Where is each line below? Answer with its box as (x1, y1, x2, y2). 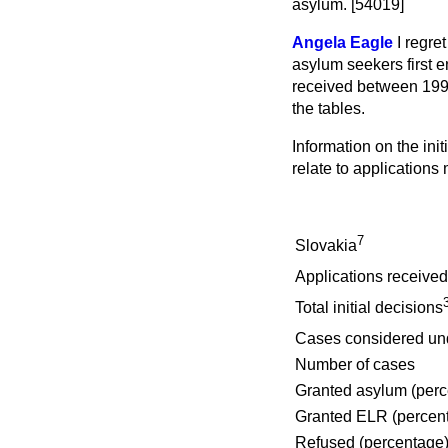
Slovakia (295, 237, 357, 255)
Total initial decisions (295, 299, 443, 317)
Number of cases (295, 356, 415, 373)
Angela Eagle (292, 34, 393, 51)
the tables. (292, 100, 365, 117)
